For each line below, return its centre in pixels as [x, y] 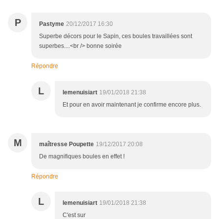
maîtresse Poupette [66, 144]
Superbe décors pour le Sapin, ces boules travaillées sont [116, 36]
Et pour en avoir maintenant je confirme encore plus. [132, 105]
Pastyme [52, 24]
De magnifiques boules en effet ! [82, 157]
